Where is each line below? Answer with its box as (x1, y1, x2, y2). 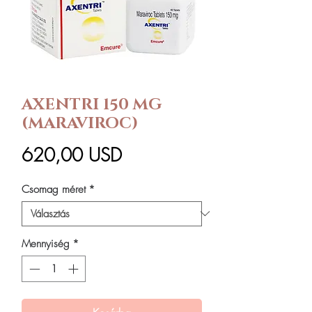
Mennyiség (22, 236, 70, 251)
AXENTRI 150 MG (22, 93, 162, 116)
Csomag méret (22, 182, 86, 196)
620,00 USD (22, 143, 122, 167)
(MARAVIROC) (22, 112, 139, 134)
